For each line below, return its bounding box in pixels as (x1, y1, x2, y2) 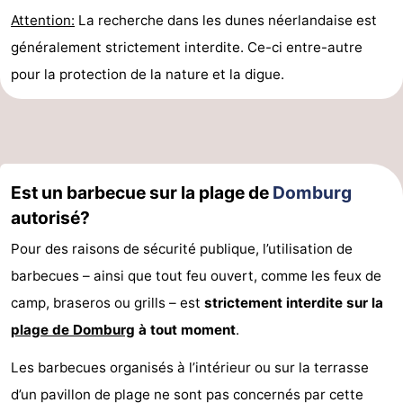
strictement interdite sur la (204, 294, 383, 312)
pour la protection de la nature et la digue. (11, 66, 284, 84)
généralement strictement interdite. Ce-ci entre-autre (11, 39, 363, 57)
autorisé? (11, 207, 90, 229)
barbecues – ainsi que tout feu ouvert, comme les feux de (11, 267, 381, 285)
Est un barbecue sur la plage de (11, 182, 273, 204)
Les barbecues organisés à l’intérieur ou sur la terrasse (11, 359, 369, 377)
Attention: (11, 12, 75, 30)
